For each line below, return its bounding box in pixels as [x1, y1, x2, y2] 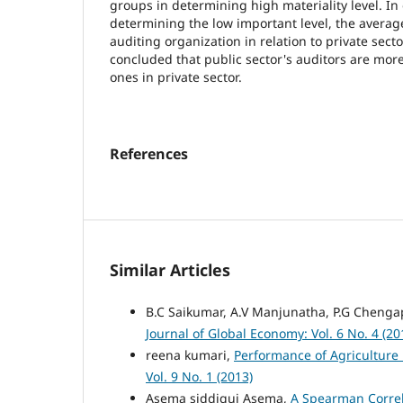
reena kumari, [146, 345, 234, 363]
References [110, 143, 188, 164]
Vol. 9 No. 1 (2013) [146, 367, 253, 385]
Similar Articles [110, 258, 230, 281]
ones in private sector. [110, 67, 242, 85]
